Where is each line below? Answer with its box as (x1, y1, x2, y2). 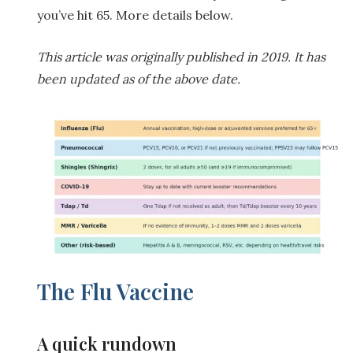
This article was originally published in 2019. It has (37, 49, 325, 65)
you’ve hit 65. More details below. (37, 7, 233, 24)
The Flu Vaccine (37, 277, 194, 307)
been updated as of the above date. (37, 71, 240, 87)
